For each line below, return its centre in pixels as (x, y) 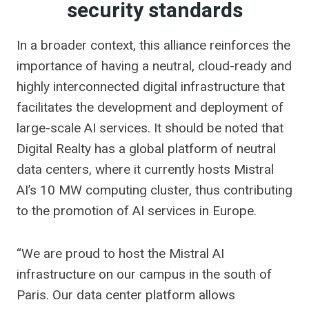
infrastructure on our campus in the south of (144, 274)
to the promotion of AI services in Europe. (137, 211)
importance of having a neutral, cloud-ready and (154, 66)
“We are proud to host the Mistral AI (120, 253)
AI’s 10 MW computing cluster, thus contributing (154, 190)
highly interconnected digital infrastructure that (151, 87)
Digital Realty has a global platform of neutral (146, 149)
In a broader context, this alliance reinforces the (153, 45)
